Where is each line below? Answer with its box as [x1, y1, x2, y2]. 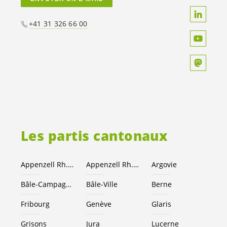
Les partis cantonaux [21, 126, 168, 145]
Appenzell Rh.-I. [133, 159, 139, 169]
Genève [86, 199, 111, 209]
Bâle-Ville [86, 179, 118, 189]
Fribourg [21, 199, 50, 209]
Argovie [151, 159, 177, 169]
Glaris [151, 199, 171, 209]
